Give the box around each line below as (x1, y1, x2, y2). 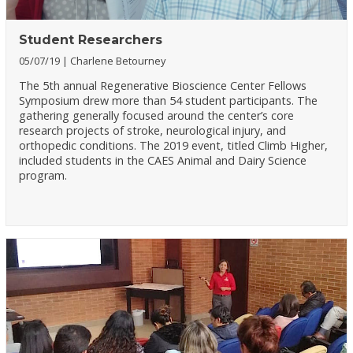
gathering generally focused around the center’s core (19, 107, 295, 123)
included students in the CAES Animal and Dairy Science (19, 152, 307, 168)
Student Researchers (19, 32, 163, 48)
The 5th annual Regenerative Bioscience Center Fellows (19, 77, 307, 93)
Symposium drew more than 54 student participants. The (19, 92, 318, 108)
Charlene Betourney (70, 54, 166, 69)
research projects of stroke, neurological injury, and (19, 122, 287, 138)
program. (19, 167, 68, 183)
